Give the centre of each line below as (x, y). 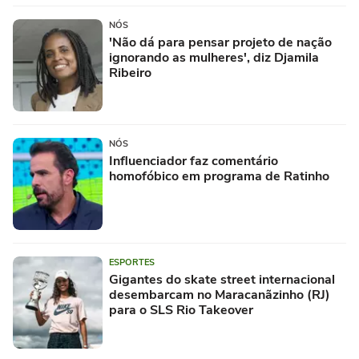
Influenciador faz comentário (194, 161)
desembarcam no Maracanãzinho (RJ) (220, 294)
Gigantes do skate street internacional (222, 279)
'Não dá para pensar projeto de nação (220, 42)
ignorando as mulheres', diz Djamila (214, 57)
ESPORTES (132, 262)
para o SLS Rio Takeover (181, 310)
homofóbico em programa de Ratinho (219, 176)
